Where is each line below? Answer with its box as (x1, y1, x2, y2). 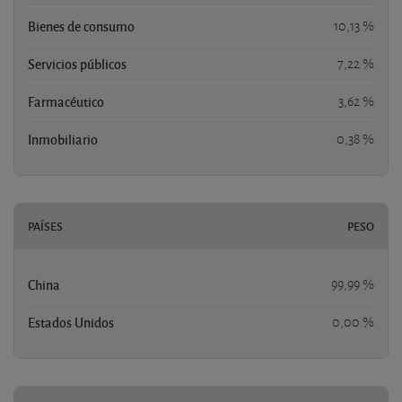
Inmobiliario (28, 130, 98, 149)
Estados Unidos (28, 313, 114, 332)
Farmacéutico (28, 92, 104, 111)
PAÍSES (28, 218, 63, 235)
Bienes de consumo (28, 17, 135, 36)
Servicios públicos (28, 55, 127, 74)
